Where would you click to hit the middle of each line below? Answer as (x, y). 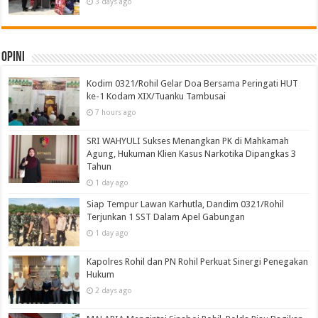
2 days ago (114, 291)
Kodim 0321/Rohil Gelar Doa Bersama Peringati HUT (193, 83)
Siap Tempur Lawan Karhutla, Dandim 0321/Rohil (186, 204)
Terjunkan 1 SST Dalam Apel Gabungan (166, 216)
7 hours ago (116, 112)
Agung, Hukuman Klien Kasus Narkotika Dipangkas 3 (192, 153)
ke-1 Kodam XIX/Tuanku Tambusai (157, 96)
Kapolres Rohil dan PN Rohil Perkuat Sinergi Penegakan (198, 262)
